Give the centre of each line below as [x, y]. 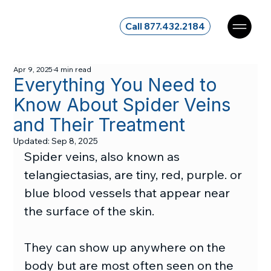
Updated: [33, 141]
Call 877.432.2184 [165, 26]
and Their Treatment [100, 125]
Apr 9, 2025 [33, 70]
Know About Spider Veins [122, 105]
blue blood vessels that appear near [129, 193]
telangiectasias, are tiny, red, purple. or [135, 175]
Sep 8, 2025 [75, 141]
